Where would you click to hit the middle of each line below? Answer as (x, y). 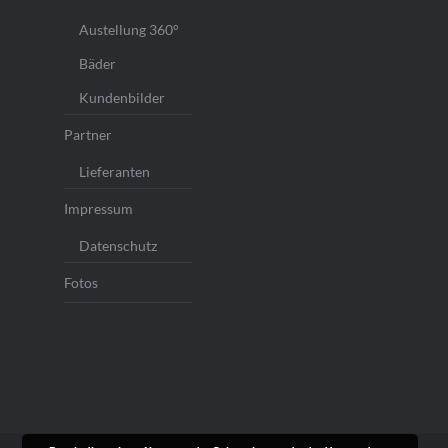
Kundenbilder (121, 98)
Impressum (98, 209)
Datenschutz (117, 246)
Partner (87, 135)
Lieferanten (114, 172)
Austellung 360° (128, 30)
